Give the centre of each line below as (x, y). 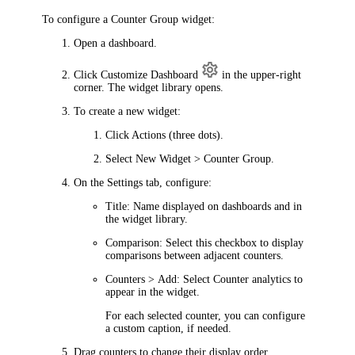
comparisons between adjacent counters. (195, 255)
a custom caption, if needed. (169, 328)
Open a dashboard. (116, 43)
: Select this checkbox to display (232, 242)
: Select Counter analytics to (240, 279)
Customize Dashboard (150, 74)
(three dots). (195, 135)
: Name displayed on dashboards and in (215, 206)
